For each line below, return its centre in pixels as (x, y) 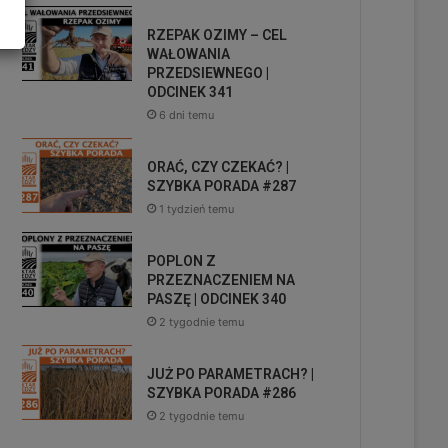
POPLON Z (181, 261)
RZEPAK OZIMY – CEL (217, 35)
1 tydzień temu (196, 209)
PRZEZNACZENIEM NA (221, 280)
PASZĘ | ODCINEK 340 (216, 299)
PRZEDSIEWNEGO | (208, 73)
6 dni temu (186, 115)
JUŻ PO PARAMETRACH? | (230, 374)
